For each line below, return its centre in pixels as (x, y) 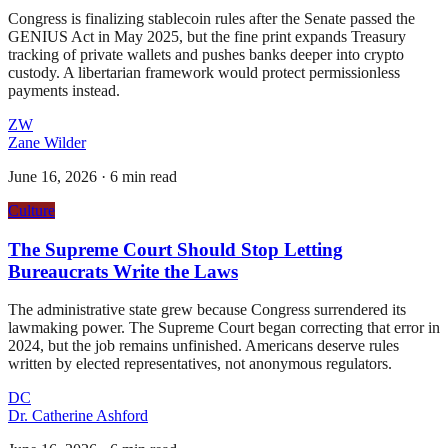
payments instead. (64, 90)
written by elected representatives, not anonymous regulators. (200, 364)
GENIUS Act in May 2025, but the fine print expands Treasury (207, 36)
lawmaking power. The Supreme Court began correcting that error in (224, 328)
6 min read (143, 176)
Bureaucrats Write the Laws (123, 271)
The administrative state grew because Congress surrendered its (207, 310)
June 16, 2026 (52, 176)
